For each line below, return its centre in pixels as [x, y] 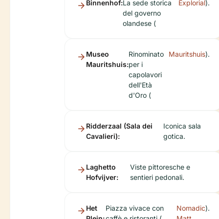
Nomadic [191, 208]
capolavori [145, 75]
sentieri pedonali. [157, 177]
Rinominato [146, 54]
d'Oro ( [140, 95]
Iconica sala [182, 126]
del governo [142, 13]
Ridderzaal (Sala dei [119, 126]
